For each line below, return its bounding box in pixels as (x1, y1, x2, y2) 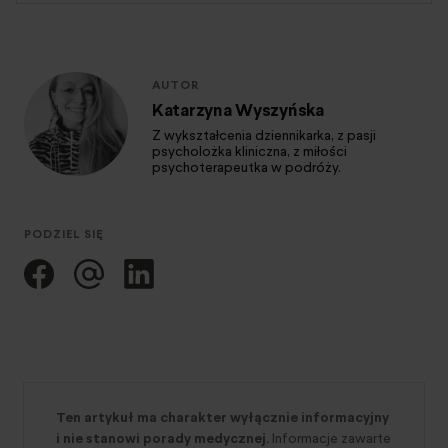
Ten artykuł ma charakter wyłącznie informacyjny (56, 407, 389, 427)
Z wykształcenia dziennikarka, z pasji (152, 126, 376, 146)
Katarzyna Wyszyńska (152, 97, 324, 123)
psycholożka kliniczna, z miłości (152, 142, 347, 162)
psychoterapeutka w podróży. (152, 158, 341, 178)
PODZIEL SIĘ (24, 225, 104, 242)
